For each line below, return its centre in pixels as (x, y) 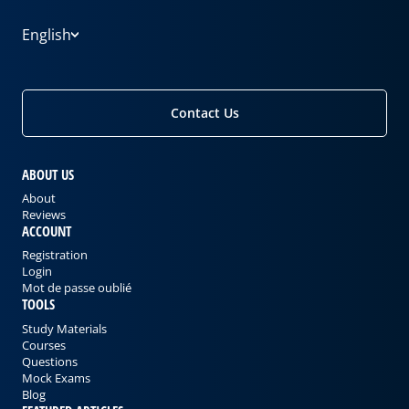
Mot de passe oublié (77, 288)
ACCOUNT (47, 231)
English (47, 35)
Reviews (44, 215)
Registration (55, 255)
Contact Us (204, 113)
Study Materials (64, 328)
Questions (50, 361)
